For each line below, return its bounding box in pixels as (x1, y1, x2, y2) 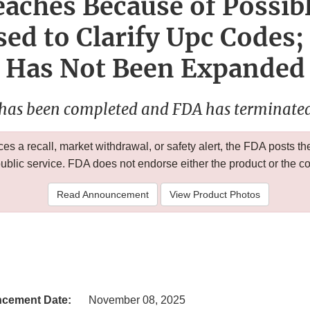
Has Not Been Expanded (5, 53, 305, 85)
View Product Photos (169, 189, 260, 201)
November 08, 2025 (89, 294, 185, 307)
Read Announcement (56, 189, 149, 201)
